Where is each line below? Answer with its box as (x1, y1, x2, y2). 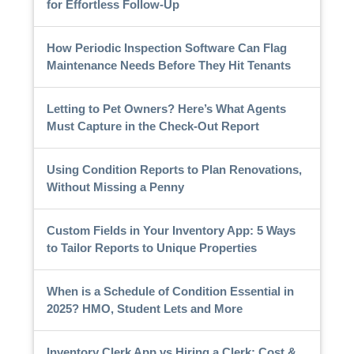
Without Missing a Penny (46, 179, 184, 194)
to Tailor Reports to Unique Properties (46, 240, 257, 254)
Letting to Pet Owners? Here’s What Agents (46, 101, 286, 115)
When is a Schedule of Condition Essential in (46, 284, 294, 298)
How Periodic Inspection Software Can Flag (46, 40, 287, 55)
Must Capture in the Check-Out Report (46, 119, 259, 133)
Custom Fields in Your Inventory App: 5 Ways (46, 223, 296, 237)
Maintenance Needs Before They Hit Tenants (46, 58, 291, 72)
